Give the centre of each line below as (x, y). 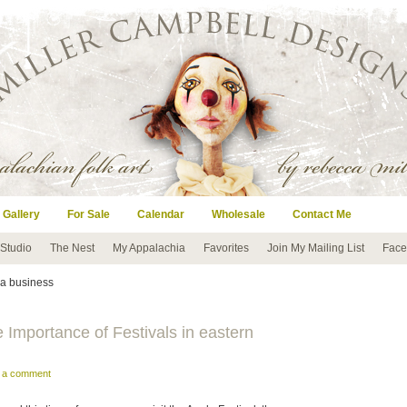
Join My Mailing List (316, 248)
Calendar (161, 214)
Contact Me (322, 214)
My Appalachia (149, 248)
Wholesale (238, 214)
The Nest (72, 248)
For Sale (89, 214)
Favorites (226, 248)
